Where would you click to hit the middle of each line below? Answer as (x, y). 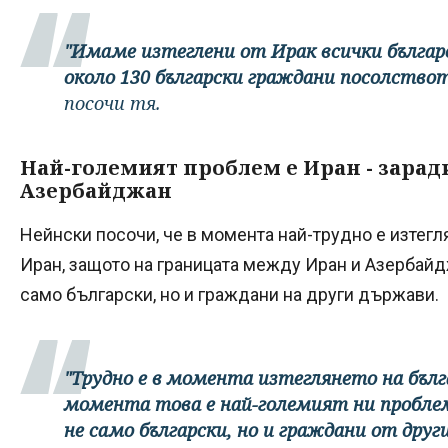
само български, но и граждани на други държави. (229, 295)
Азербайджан (96, 191)
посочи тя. (112, 103)
